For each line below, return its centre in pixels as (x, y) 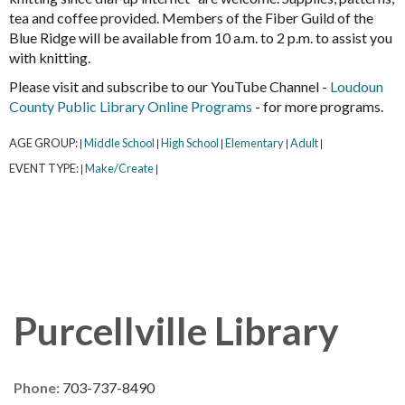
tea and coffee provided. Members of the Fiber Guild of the (191, 18)
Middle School (119, 143)
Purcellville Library (176, 331)
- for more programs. (318, 107)
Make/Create (119, 169)
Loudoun (357, 87)
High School (190, 143)
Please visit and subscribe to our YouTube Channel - (170, 87)
